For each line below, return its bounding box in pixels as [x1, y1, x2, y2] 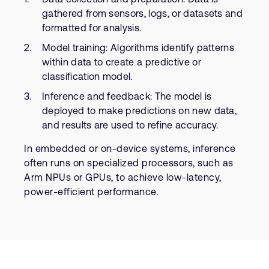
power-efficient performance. [24, 186, 158, 197]
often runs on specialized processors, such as [24, 157, 234, 168]
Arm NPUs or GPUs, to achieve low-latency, [24, 172, 222, 183]
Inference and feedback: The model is [42, 91, 212, 101]
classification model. [42, 71, 133, 82]
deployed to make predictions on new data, [42, 105, 237, 116]
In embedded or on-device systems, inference [24, 143, 236, 154]
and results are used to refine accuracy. [42, 119, 219, 130]
